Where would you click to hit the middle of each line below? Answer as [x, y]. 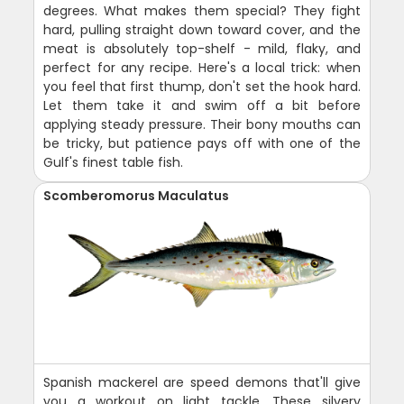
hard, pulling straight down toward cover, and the [202, 29]
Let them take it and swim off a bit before [202, 105]
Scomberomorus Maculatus [137, 195]
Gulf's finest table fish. [114, 162]
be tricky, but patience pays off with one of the [202, 143]
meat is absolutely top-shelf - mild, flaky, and [202, 48]
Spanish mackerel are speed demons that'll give [202, 382]
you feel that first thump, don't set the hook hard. [202, 86]
